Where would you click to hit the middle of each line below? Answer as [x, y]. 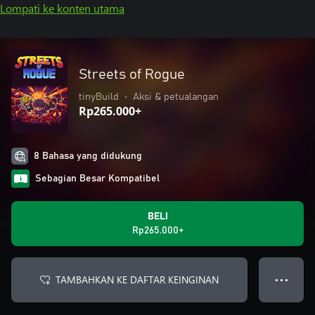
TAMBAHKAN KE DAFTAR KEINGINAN [137, 279]
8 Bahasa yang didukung [88, 156]
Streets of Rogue [132, 75]
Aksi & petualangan [176, 97]
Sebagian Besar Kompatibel [97, 179]
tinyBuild [99, 97]
